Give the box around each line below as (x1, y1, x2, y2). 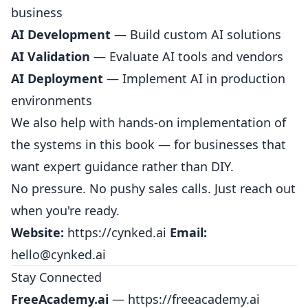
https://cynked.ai (67, 224, 166, 241)
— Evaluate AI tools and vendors (90, 48, 283, 65)
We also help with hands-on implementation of (11, 114, 286, 131)
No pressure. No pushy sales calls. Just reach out (11, 180, 296, 197)
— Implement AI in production (103, 70, 285, 87)
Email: (170, 224, 207, 241)
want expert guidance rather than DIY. (11, 158, 234, 175)
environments (11, 92, 92, 109)
